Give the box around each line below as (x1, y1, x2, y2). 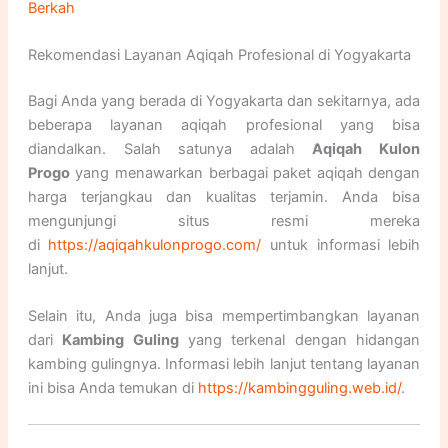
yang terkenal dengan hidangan (178, 331, 421, 350)
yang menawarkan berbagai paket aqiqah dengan (69, 164, 421, 183)
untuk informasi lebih (261, 236, 421, 255)
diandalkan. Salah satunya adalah (27, 140, 313, 159)
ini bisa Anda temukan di (27, 379, 198, 398)
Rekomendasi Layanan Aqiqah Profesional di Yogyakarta (27, 46, 411, 65)
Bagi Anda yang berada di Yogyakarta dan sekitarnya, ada (27, 92, 421, 111)
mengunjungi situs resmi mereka (27, 212, 421, 231)
